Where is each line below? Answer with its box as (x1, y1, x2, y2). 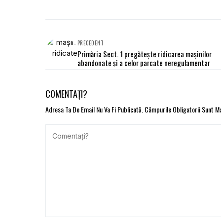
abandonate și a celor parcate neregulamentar (77, 57, 210, 68)
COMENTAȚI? (45, 87, 87, 100)
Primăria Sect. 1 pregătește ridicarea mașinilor (77, 48, 212, 59)
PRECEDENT (77, 38, 104, 47)
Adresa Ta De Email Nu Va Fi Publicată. (45, 104, 143, 114)
